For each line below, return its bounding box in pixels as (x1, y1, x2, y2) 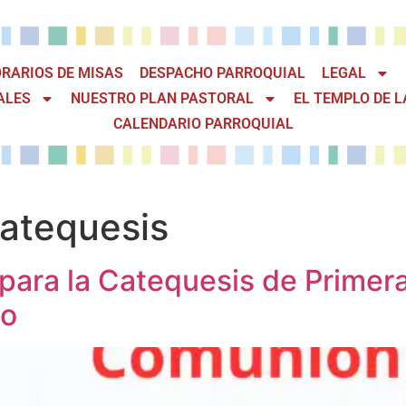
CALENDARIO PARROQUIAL (112, 115, 294, 133)
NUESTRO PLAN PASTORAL (70, 90, 254, 108)
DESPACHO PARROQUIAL (139, 64, 305, 82)
